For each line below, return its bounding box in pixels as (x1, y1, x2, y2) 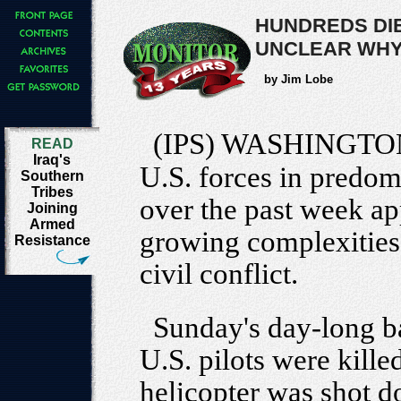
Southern (20, 168, 84, 183)
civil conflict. (140, 258, 298, 290)
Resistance (13, 233, 90, 248)
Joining (26, 200, 78, 216)
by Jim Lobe (264, 73, 333, 86)
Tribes (30, 184, 73, 200)
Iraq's (33, 152, 71, 167)
